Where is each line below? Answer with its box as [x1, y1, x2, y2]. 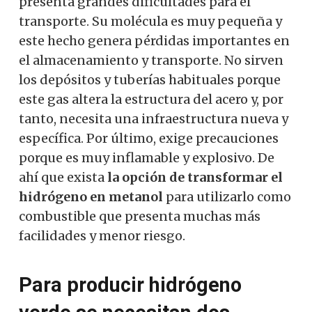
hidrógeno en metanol [19, 188, 163, 205]
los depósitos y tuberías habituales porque [19, 71, 281, 88]
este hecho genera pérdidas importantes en [19, 32, 290, 49]
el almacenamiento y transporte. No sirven [19, 52, 283, 68]
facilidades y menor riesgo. [19, 227, 185, 244]
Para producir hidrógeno [19, 272, 242, 297]
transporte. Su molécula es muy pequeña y [19, 13, 282, 29]
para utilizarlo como [163, 188, 291, 205]
